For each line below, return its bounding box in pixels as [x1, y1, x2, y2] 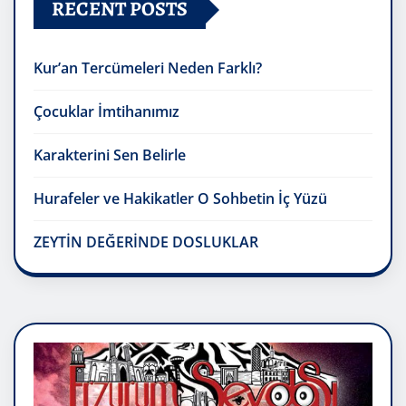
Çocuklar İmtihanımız [34, 101, 179, 122]
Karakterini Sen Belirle [34, 145, 186, 166]
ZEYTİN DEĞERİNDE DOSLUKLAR [34, 232, 258, 253]
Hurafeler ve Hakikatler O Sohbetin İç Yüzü [34, 188, 327, 209]
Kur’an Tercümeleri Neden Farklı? [34, 58, 262, 79]
